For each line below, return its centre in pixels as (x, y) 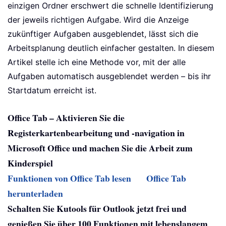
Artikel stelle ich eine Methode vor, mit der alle (97, 62)
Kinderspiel (30, 163)
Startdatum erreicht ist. (52, 91)
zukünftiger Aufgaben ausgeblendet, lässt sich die (103, 34)
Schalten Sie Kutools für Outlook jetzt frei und (97, 209)
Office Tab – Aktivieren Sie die (66, 118)
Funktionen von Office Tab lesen (69, 178)
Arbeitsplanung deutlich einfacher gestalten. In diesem (111, 48)
